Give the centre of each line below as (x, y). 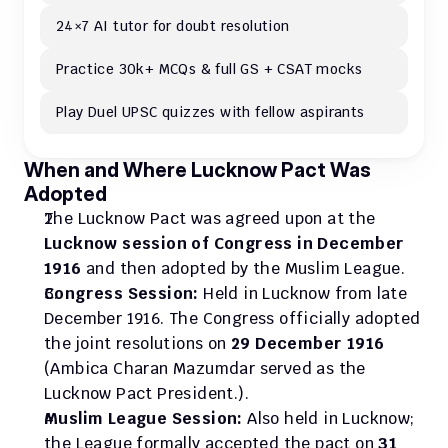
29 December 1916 (308, 343)
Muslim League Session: (143, 418)
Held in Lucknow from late (303, 293)
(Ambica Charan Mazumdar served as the (205, 368)
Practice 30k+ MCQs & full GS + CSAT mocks (209, 69)
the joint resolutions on (137, 343)
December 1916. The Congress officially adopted (232, 318)
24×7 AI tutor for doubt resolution (173, 26)
